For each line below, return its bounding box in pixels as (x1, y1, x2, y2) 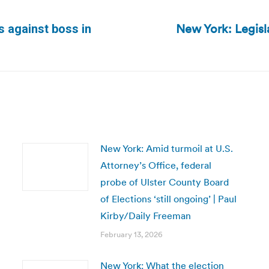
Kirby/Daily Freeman (100, 210, 191, 222)
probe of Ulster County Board (100, 176, 229, 188)
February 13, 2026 (100, 229, 163, 240)
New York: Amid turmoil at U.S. (100, 142, 233, 154)
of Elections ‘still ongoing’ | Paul (100, 193, 237, 205)
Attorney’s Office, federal (100, 159, 211, 171)
